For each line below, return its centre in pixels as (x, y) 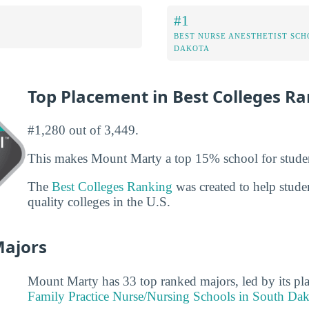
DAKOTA (192, 48)
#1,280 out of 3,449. (83, 130)
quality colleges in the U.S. (99, 202)
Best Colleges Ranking (112, 187)
